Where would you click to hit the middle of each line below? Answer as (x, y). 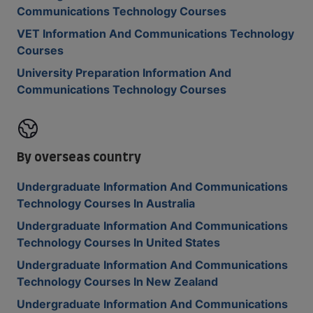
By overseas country (79, 156)
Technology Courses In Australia (106, 203)
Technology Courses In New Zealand (117, 281)
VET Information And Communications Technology (155, 33)
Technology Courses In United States (118, 242)
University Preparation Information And (124, 72)
